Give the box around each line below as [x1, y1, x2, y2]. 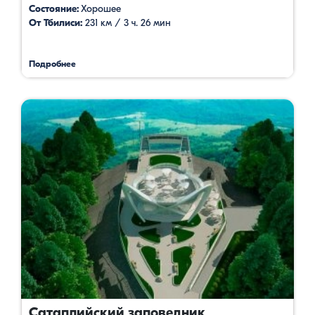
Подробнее [29, 58, 76, 69]
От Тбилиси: [29, 16, 82, 29]
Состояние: [29, 2, 79, 15]
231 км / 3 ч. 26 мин [82, 16, 171, 29]
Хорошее [79, 2, 121, 15]
